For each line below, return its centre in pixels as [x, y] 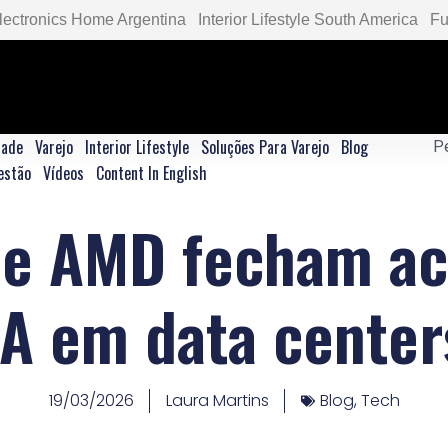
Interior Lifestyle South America [308, 19]
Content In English [151, 173]
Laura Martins [217, 401]
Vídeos [63, 173]
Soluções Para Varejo [265, 147]
